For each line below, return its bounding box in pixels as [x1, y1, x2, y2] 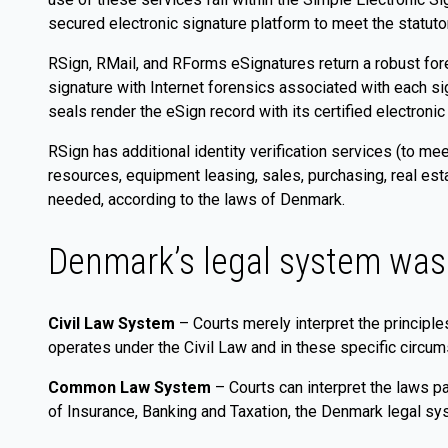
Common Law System [48, 378, 211, 398]
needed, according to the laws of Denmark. [48, 190, 345, 210]
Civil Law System [48, 314, 179, 334]
